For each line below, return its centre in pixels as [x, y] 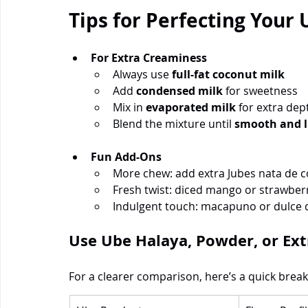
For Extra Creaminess [149, 57]
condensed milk [179, 90]
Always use [142, 74]
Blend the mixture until [174, 123]
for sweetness [260, 90]
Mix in [129, 107]
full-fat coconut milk [228, 74]
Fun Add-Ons [126, 156]
